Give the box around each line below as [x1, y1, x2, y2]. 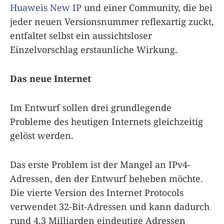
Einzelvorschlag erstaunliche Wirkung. [10, 43, 177, 55]
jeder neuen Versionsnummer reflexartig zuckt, [10, 15, 214, 27]
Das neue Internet [10, 72, 91, 84]
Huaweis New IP [10, 1, 81, 13]
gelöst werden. [10, 129, 73, 141]
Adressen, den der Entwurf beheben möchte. [10, 172, 203, 184]
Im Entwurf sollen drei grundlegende [10, 101, 171, 113]
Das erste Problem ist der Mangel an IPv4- [10, 158, 190, 170]
